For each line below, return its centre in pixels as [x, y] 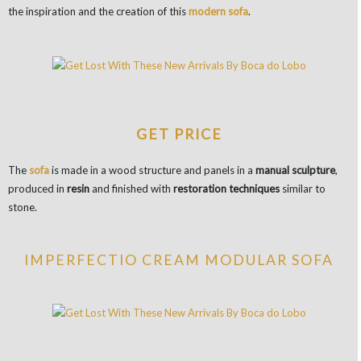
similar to [303, 188]
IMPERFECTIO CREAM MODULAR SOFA [179, 259]
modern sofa [218, 11]
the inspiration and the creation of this [98, 11]
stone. [23, 207]
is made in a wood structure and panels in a [152, 170]
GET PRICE [179, 134]
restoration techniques [226, 188]
